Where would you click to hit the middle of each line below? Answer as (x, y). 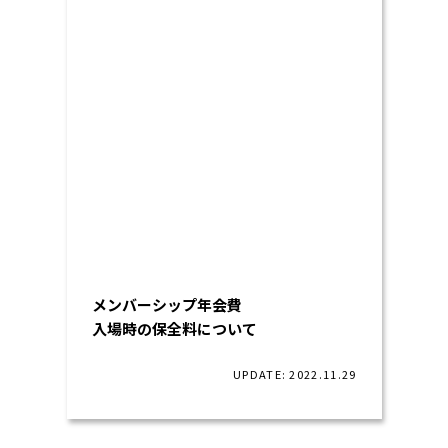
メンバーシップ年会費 (166, 304)
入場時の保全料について (174, 328)
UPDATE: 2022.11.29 (295, 374)
